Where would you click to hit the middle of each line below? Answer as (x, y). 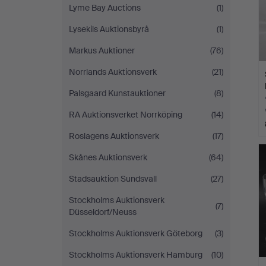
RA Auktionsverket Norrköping (126, 115)
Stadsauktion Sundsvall (113, 179)
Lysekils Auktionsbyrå (109, 29)
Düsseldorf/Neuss (103, 212)
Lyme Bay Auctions (105, 8)
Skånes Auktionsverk (108, 157)
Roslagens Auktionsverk (114, 136)
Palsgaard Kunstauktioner (117, 93)
